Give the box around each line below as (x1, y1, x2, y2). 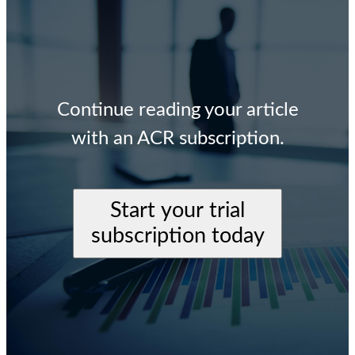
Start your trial (110, 199, 245, 221)
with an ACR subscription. (71, 128, 284, 148)
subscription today (90, 224, 265, 246)
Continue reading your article (56, 100, 299, 120)
